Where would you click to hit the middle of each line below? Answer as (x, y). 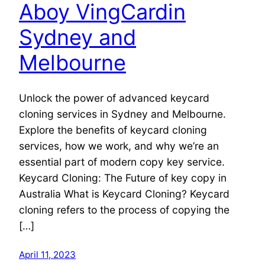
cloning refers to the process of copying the (124, 210)
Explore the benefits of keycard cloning (113, 130)
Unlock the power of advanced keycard (114, 98)
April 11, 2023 (47, 255)
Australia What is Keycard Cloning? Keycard (124, 194)
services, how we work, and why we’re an (119, 146)
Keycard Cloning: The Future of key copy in (123, 178)
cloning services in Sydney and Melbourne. (122, 114)
